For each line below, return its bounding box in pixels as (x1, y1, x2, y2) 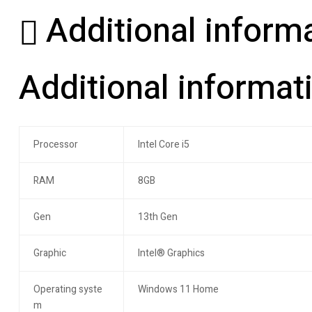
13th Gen (137, 210, 178, 225)
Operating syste (33, 282, 102, 297)
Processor (33, 137, 78, 153)
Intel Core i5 (137, 137, 189, 153)
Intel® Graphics (137, 246, 205, 261)
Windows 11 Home (137, 282, 219, 297)
